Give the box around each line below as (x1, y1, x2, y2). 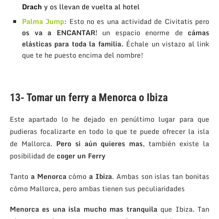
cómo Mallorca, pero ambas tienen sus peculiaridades (10, 183, 185, 195)
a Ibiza (89, 171, 112, 182)
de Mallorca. (10, 138, 56, 150)
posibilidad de (10, 150, 57, 162)
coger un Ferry (57, 150, 106, 162)
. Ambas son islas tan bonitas (112, 171, 210, 182)
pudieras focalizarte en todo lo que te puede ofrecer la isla (10, 126, 209, 137)
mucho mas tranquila (83, 203, 157, 215)
